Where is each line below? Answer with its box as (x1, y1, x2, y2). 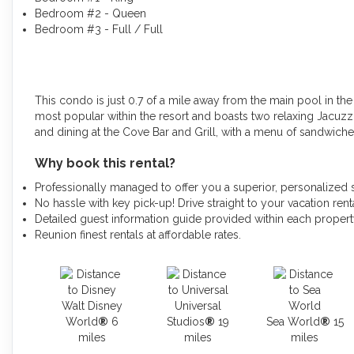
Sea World (265, 314, 320, 328)
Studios (167, 314, 205, 328)
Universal (175, 299, 222, 312)
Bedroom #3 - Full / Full (35, 22, 163, 36)
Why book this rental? (35, 155, 175, 171)
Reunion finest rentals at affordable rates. (35, 228, 241, 241)
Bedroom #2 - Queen (35, 6, 146, 20)
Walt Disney (61, 299, 122, 312)
